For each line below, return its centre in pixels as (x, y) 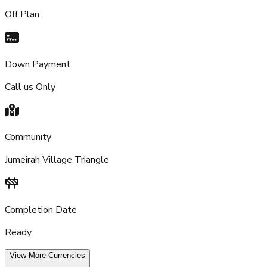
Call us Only (30, 87)
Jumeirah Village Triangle (57, 159)
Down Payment (38, 64)
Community (28, 137)
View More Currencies (47, 255)
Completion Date (41, 209)
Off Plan (22, 14)
